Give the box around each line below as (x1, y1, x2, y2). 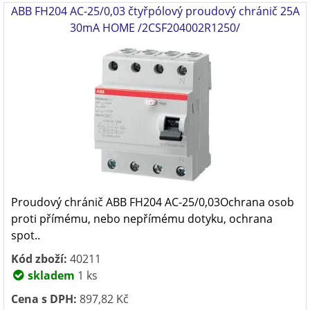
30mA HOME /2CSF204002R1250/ (70, 20, 240, 35)
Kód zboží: (11, 251, 67, 266)
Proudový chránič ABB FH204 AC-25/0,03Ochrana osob (11, 194, 294, 210)
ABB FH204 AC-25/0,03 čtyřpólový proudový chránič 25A (10, 3, 300, 19)
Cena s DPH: (11, 291, 77, 307)
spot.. (11, 228, 40, 243)
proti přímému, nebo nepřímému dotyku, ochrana (11, 211, 273, 226)
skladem (25, 268, 75, 283)
